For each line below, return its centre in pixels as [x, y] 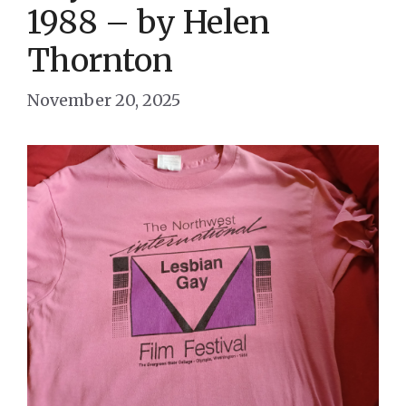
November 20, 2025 [104, 101]
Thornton [100, 61]
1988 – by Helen [149, 23]
